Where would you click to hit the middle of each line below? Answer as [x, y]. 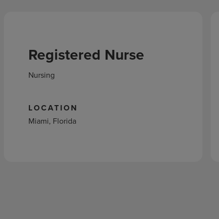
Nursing [41, 75]
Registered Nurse [86, 55]
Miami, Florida [52, 121]
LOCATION [53, 108]
